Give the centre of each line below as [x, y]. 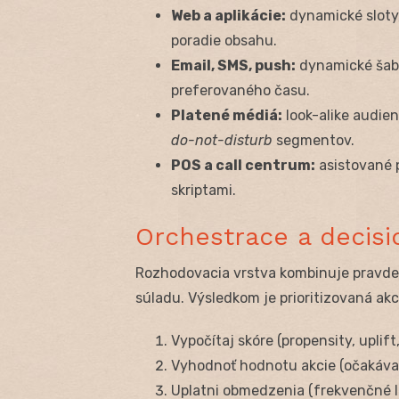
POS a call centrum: [243, 165]
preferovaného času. [240, 90]
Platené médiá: [227, 115]
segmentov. [313, 140]
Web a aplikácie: [228, 15]
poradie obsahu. [224, 40]
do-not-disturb [222, 140]
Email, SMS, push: [233, 65]
